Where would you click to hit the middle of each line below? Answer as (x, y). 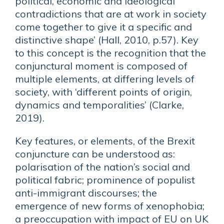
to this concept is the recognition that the (110, 53)
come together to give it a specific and (103, 27)
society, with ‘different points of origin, (103, 92)
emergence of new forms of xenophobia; (110, 206)
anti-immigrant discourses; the (86, 193)
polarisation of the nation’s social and (102, 167)
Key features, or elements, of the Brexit (105, 141)
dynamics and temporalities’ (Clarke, (99, 105)
